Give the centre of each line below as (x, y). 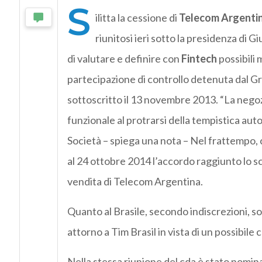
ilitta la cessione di (137, 18)
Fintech (199, 59)
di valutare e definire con (124, 59)
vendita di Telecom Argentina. (135, 182)
